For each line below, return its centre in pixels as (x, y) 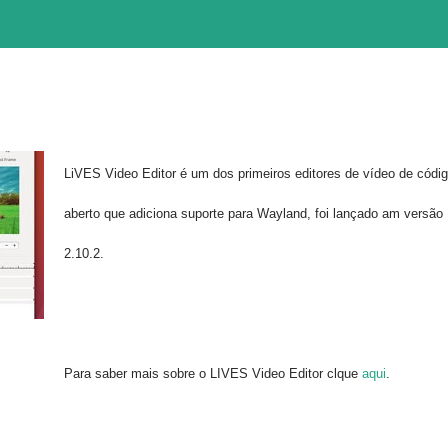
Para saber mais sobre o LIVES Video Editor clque (213, 373)
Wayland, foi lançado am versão (348, 213)
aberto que (96, 213)
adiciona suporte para (191, 213)
